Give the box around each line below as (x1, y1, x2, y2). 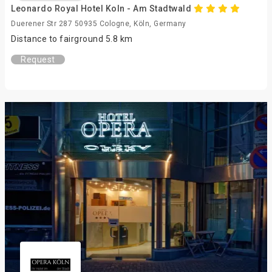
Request (21, 55, 55, 64)
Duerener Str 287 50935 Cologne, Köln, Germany (11, 19, 186, 28)
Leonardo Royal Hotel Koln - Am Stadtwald (11, 4, 194, 13)
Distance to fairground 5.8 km (11, 34, 133, 44)
